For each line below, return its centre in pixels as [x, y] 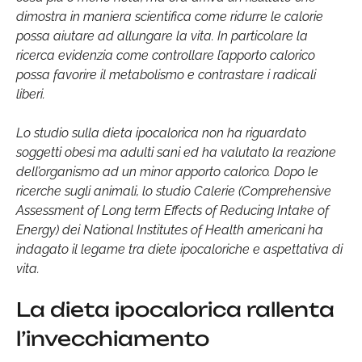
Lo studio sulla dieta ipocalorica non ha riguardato [161, 133]
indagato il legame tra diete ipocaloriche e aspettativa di [179, 249]
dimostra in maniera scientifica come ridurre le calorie [170, 16]
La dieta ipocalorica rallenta [175, 309]
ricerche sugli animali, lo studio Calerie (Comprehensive [174, 191]
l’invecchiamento [113, 338]
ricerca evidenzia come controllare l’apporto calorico [166, 55]
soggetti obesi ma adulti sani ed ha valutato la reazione [176, 152]
